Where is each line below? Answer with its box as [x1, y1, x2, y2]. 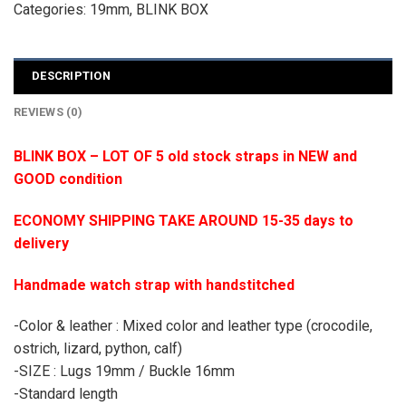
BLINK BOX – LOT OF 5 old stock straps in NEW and [14, 147, 357, 165]
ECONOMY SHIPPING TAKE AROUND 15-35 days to [14, 211, 353, 229]
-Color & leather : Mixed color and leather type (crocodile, [14, 317, 372, 335]
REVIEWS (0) [14, 104, 82, 119]
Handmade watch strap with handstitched [14, 275, 295, 294]
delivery [14, 234, 69, 252]
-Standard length [14, 385, 118, 403]
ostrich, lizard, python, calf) [14, 340, 182, 358]
